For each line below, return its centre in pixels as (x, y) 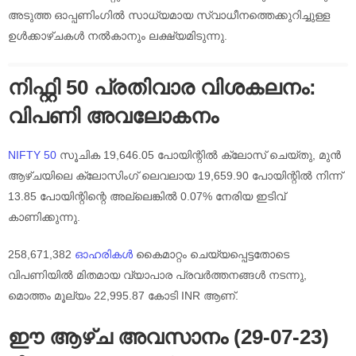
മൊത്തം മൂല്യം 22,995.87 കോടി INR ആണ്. (123, 295)
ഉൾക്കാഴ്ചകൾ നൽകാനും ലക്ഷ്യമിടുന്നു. (118, 35)
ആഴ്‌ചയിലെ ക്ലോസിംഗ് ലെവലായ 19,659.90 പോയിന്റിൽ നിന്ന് (175, 175)
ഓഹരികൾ (104, 254)
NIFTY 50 (32, 155)
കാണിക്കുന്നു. (44, 217)
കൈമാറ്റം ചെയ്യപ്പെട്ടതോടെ (211, 254)
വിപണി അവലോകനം (113, 116)
